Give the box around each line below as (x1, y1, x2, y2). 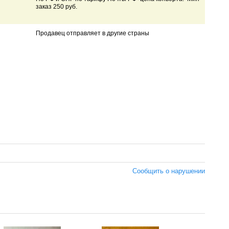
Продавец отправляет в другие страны (35, 30, 149, 37)
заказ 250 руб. (35, 3, 79, 11)
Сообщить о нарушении (132, 167, 205, 175)
